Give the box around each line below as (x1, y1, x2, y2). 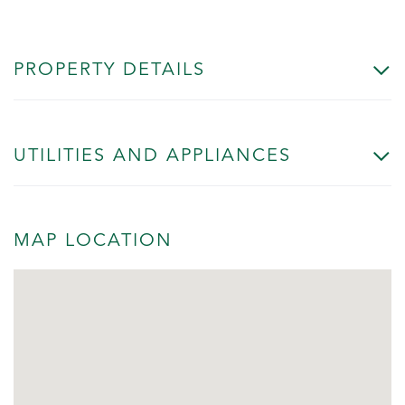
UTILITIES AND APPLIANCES (14, 146, 291, 165)
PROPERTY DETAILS (14, 61, 205, 80)
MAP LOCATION (14, 231, 173, 250)
